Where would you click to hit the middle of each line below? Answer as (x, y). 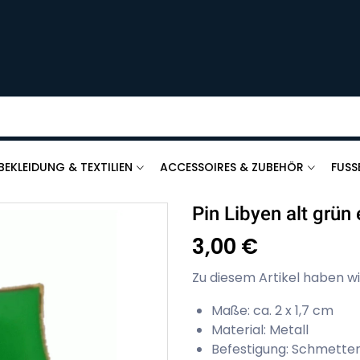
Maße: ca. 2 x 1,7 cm (272, 310)
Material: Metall (260, 329)
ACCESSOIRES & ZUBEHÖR (232, 167)
